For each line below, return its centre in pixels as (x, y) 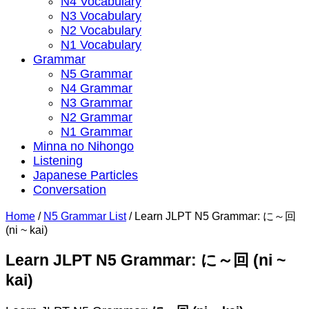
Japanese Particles (86, 175)
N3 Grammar (97, 102)
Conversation (70, 189)
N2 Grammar (97, 117)
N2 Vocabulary (101, 30)
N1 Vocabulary (101, 44)
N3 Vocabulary (101, 16)
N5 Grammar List (85, 216)
